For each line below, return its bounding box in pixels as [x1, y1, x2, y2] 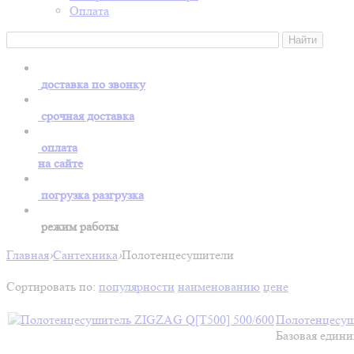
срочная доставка [41, 108, 134, 123]
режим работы [41, 219, 119, 234]
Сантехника [53, 247, 118, 262]
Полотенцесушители [122, 247, 234, 262]
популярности [99, 279, 175, 294]
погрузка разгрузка [41, 187, 144, 202]
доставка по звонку [41, 77, 145, 92]
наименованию [178, 279, 260, 294]
